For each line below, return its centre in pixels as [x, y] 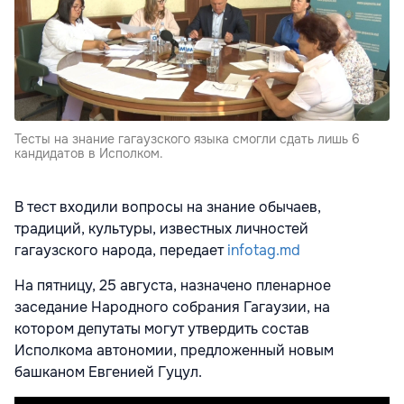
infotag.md [264, 250]
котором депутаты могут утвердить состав [162, 328]
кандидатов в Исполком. [89, 153]
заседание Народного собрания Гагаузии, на [172, 307]
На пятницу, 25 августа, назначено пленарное [173, 285]
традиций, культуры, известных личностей [161, 228]
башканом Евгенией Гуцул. [108, 372]
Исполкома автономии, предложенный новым [174, 350]
